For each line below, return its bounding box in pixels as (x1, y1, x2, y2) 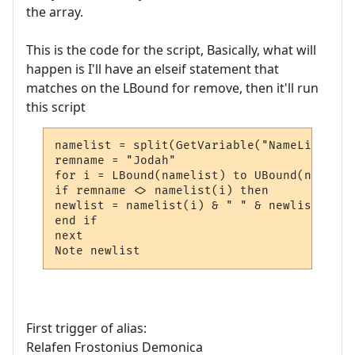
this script (26, 98, 86, 116)
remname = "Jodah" (55, 153, 177, 167)
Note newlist (55, 243, 141, 258)
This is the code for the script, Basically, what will (26, 41, 316, 59)
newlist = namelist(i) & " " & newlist (55, 198, 319, 212)
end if (55, 213, 98, 227)
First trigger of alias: (26, 319, 147, 338)
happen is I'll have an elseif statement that (26, 60, 279, 78)
